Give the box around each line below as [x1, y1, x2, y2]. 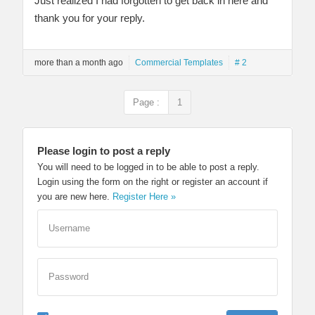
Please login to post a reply [37, 144, 170, 157]
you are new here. [37, 191, 112, 202]
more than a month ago [34, 57, 123, 67]
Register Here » [112, 191, 176, 202]
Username [49, 222, 90, 233]
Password [49, 271, 89, 282]
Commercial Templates [135, 57, 223, 67]
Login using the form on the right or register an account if [37, 176, 268, 187]
